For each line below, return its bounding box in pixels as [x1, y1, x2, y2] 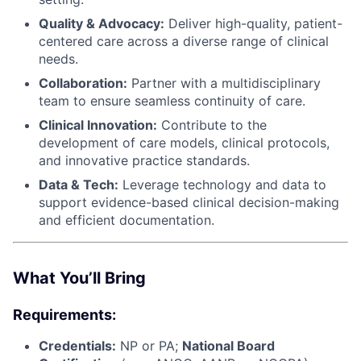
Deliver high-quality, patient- [164, 15, 342, 31]
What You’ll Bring [13, 268, 146, 288]
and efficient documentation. [39, 211, 214, 228]
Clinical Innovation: [39, 116, 157, 133]
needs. [39, 50, 78, 67]
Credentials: [39, 337, 116, 354]
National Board [182, 337, 275, 354]
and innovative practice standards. [39, 151, 250, 168]
